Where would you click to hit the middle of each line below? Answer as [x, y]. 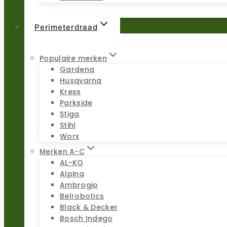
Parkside [76, 103]
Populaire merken [73, 58]
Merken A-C [62, 151]
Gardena [77, 69]
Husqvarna [81, 80]
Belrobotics [82, 196]
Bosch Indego [86, 218]
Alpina [72, 174]
